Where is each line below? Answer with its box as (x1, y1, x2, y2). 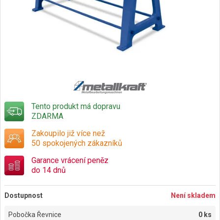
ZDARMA (31, 111, 63, 121)
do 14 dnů (31, 165, 66, 175)
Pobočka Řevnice (8, 210, 61, 219)
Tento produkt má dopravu (31, 101, 120, 111)
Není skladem (171, 191, 216, 199)
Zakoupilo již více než (31, 128, 105, 138)
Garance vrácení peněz (31, 155, 109, 165)
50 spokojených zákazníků (31, 138, 122, 148)
